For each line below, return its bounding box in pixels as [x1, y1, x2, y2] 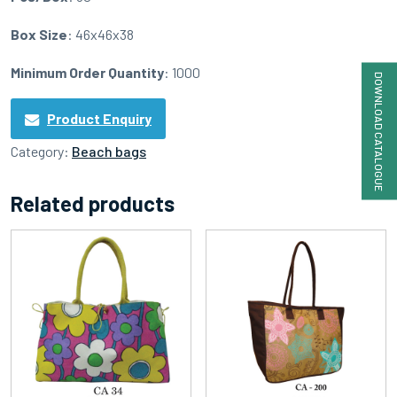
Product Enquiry [47, 110, 152, 128]
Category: [11, 143, 72, 160]
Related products [11, 191, 175, 217]
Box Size [11, 25, 67, 43]
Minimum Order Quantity [11, 63, 164, 81]
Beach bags [72, 143, 146, 160]
